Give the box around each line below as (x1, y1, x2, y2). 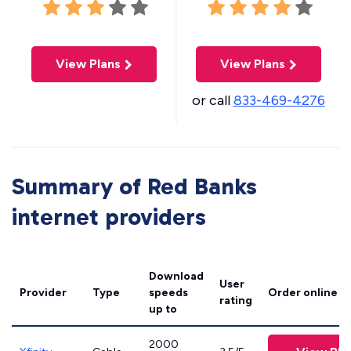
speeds (149, 286, 188, 299)
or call (191, 92, 233, 109)
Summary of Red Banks (12, 172, 257, 201)
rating (219, 294, 252, 307)
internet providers (12, 203, 206, 231)
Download (149, 270, 204, 283)
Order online (268, 286, 338, 299)
